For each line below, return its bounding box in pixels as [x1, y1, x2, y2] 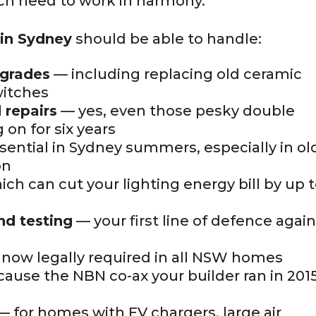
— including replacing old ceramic [50, 65, 303, 83]
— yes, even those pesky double [57, 102, 296, 119]
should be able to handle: [72, 30, 262, 47]
